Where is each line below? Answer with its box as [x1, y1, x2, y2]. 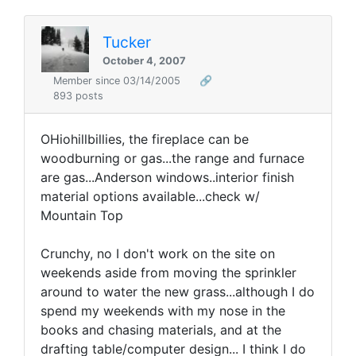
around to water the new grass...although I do [41, 284, 315, 300]
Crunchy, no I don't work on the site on [41, 246, 275, 262]
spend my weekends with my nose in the [41, 303, 285, 319]
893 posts [53, 90, 103, 103]
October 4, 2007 [103, 54, 186, 67]
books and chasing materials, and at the [41, 322, 281, 339]
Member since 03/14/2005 [53, 75, 184, 87]
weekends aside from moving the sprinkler [41, 265, 296, 281]
